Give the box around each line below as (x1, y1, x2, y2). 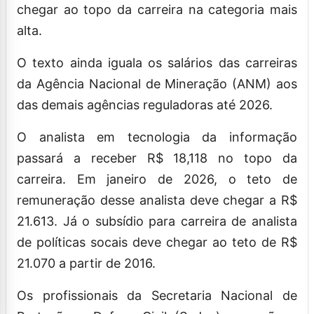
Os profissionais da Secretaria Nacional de (17, 287, 297, 303)
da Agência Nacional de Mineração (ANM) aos (17, 76, 297, 91)
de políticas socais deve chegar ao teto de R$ (17, 234, 297, 250)
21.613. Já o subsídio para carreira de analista (17, 213, 297, 228)
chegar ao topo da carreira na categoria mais (17, 1, 297, 17)
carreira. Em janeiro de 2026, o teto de (17, 171, 297, 186)
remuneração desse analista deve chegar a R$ (17, 192, 297, 207)
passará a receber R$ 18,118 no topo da (17, 150, 297, 165)
